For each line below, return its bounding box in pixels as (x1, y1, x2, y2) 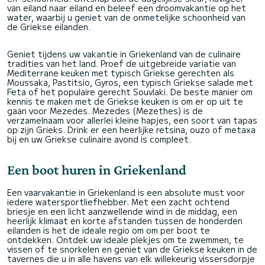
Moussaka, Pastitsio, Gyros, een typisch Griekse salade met (7, 76, 253, 88)
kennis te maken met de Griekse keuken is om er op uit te (7, 95, 243, 107)
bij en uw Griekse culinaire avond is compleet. (7, 132, 191, 145)
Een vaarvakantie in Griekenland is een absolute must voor (7, 186, 245, 198)
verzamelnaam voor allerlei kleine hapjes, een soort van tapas (7, 114, 257, 126)
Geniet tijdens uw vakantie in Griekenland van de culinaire (7, 47, 241, 60)
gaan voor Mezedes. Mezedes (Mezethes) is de (7, 104, 203, 117)
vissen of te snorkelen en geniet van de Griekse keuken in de (7, 243, 257, 255)
